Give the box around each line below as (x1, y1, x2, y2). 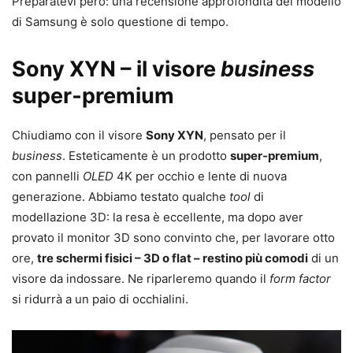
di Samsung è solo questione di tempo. (12, 14, 229, 30)
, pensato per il (203, 128, 286, 143)
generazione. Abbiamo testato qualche (12, 189, 229, 205)
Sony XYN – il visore (12, 56, 221, 83)
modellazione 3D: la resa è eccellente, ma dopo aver (12, 210, 303, 225)
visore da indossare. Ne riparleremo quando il (12, 271, 269, 287)
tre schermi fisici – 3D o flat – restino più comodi (37, 251, 308, 266)
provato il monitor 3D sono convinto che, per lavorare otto (12, 230, 335, 246)
